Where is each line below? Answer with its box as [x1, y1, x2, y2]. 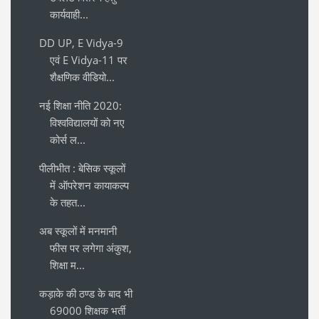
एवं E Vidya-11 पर [50, 52, 127, 67]
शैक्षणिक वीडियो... [50, 69, 115, 84]
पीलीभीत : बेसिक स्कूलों [39, 160, 125, 175]
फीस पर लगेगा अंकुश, [50, 240, 132, 255]
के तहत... [50, 194, 85, 209]
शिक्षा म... [50, 257, 85, 272]
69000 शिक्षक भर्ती [50, 303, 125, 318]
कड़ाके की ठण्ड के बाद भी [39, 286, 132, 300]
